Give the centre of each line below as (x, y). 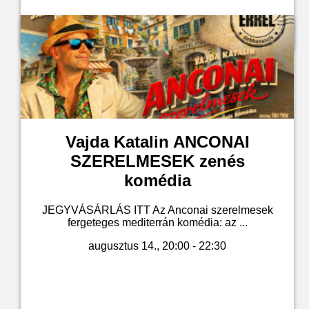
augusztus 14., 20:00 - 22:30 (157, 246)
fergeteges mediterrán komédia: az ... (157, 222)
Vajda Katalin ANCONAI (157, 142)
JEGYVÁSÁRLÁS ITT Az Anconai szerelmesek (157, 210)
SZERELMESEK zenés (157, 161)
